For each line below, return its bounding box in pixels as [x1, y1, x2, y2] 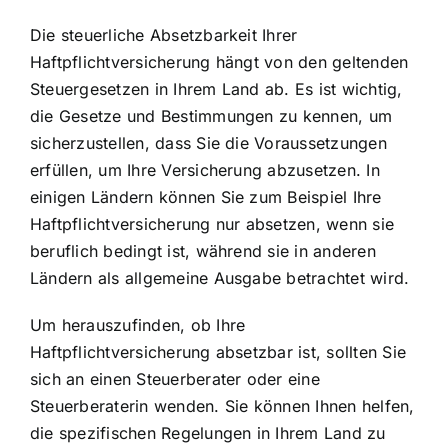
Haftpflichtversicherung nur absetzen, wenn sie [30, 214, 395, 235]
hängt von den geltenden [210, 52, 409, 73]
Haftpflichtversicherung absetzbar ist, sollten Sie [30, 342, 406, 363]
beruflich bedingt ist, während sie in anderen [30, 241, 376, 262]
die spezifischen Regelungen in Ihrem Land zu [30, 423, 386, 444]
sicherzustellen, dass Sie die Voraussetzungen [30, 133, 387, 154]
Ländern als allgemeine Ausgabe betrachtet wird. [30, 268, 410, 289]
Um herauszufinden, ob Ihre [30, 315, 246, 336]
